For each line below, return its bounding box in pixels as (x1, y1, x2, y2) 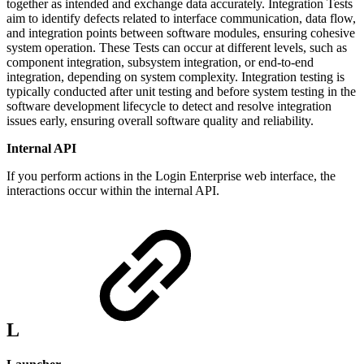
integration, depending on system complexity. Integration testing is (6, 69, 344, 84)
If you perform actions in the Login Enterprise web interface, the (6, 168, 336, 183)
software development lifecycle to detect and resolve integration (6, 98, 331, 113)
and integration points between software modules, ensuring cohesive (6, 25, 355, 40)
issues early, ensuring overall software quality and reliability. (6, 113, 314, 128)
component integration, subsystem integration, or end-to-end (6, 54, 314, 69)
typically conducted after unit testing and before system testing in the (6, 84, 356, 98)
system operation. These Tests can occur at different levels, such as (6, 40, 347, 54)
